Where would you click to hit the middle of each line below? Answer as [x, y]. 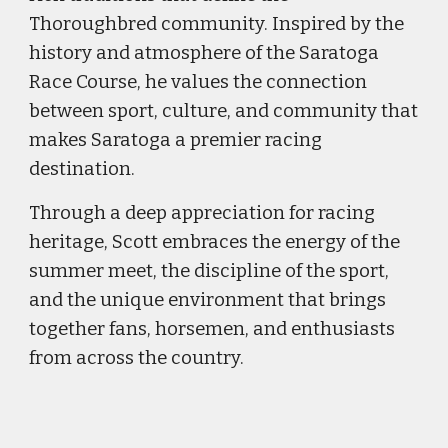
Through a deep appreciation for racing [202, 212]
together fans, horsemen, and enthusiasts [212, 328]
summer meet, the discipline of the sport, [209, 270]
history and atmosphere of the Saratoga [204, 52]
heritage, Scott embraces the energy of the [215, 241]
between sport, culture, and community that [224, 110]
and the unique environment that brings [208, 299]
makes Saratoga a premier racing [176, 139]
